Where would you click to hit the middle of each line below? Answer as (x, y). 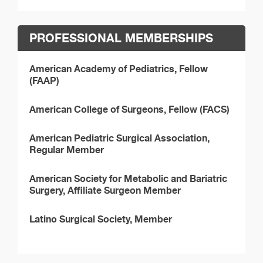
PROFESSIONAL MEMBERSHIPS (121, 38)
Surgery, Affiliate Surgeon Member (105, 190)
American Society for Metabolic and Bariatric (128, 178)
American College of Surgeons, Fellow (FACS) (129, 109)
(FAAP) (44, 80)
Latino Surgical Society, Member (101, 219)
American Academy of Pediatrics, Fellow (119, 68)
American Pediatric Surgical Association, (119, 138)
